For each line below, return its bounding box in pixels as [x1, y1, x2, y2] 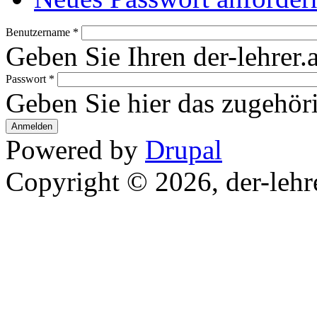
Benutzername [6, 25, 73, 38]
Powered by [6, 134, 145, 165]
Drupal [145, 134, 222, 165]
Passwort [6, 72, 49, 85]
